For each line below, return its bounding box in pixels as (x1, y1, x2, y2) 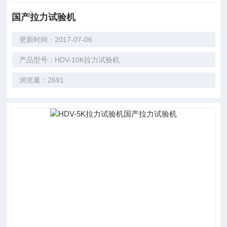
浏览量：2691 (19, 76, 64, 84)
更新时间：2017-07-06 (19, 35, 93, 44)
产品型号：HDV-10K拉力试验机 (19, 56, 120, 64)
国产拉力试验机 (12, 12, 76, 22)
